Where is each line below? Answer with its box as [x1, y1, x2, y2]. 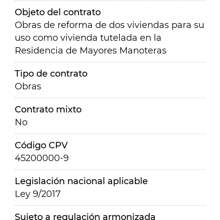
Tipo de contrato [15, 68, 87, 79]
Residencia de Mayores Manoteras [15, 45, 166, 56]
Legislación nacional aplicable [15, 176, 148, 187]
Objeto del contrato [15, 7, 101, 18]
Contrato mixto [15, 104, 82, 115]
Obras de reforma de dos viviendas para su [15, 20, 204, 30]
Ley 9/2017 [15, 189, 61, 199]
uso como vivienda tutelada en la [15, 32, 162, 43]
